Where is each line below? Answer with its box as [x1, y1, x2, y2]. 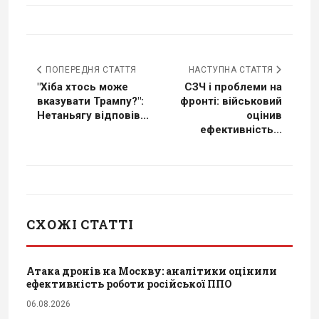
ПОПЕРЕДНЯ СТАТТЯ [43, 64, 137, 75]
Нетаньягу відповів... [37, 108, 149, 122]
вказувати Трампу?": [37, 94, 144, 108]
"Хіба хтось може [37, 80, 128, 93]
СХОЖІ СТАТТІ [26, 215, 134, 233]
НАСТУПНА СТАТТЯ [188, 64, 276, 75]
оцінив [246, 108, 282, 122]
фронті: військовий [180, 94, 282, 108]
